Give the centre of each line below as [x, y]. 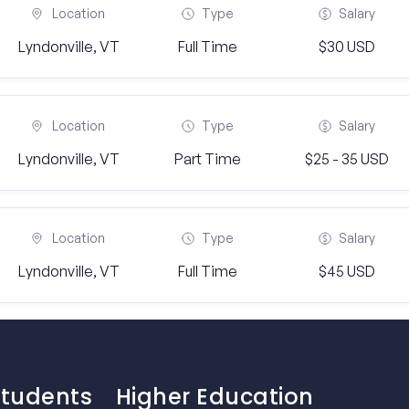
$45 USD [346, 271]
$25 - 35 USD [346, 159]
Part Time [207, 159]
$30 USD [346, 47]
